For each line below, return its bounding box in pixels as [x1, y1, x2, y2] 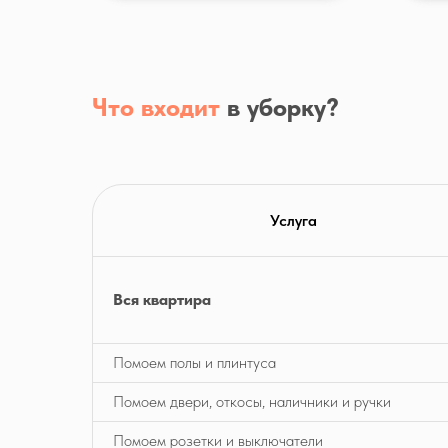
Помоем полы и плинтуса [113, 353, 276, 372]
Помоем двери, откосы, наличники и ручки [113, 392, 391, 411]
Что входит [92, 92, 220, 122]
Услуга [270, 211, 317, 230]
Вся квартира [113, 290, 211, 309]
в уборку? [220, 92, 339, 122]
